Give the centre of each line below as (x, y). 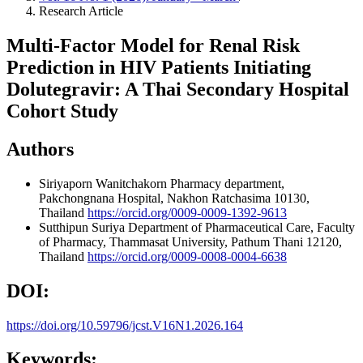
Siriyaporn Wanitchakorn (105, 183)
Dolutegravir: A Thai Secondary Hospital (178, 89)
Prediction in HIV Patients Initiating (159, 67)
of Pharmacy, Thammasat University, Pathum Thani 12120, (190, 241)
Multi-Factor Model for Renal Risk (153, 45)
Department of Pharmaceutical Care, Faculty (241, 227)
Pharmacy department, (227, 183)
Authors (40, 149)
